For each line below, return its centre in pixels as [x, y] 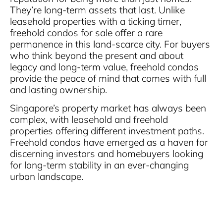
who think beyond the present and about [97, 55]
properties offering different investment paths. [107, 131]
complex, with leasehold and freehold [89, 119]
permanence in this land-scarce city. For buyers [110, 44]
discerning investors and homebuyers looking [107, 154]
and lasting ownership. [58, 89]
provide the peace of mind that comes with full [108, 78]
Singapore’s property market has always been [108, 108]
